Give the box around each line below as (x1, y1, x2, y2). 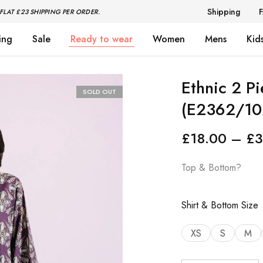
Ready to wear (70, 32, 133, 46)
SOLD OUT (82, 87, 116, 96)
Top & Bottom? (181, 161, 241, 174)
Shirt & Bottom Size (181, 198, 258, 212)
